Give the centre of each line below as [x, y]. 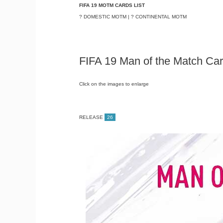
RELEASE [92, 117]
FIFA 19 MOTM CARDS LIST [112, 5]
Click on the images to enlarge [114, 84]
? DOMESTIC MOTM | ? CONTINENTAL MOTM [133, 16]
